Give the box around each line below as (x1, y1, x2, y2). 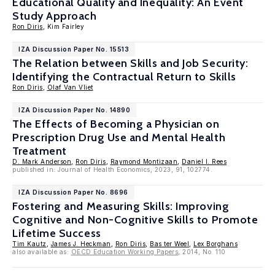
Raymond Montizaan (110, 158, 177, 165)
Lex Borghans (193, 240, 238, 247)
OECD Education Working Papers (71, 248, 178, 255)
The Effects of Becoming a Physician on (12, 117, 220, 131)
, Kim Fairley (42, 23, 84, 30)
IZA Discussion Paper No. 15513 (18, 45, 129, 53)
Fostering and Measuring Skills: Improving (12, 199, 230, 213)
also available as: (12, 248, 71, 255)
